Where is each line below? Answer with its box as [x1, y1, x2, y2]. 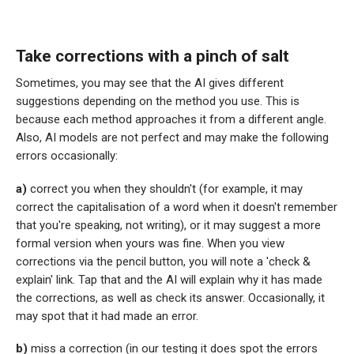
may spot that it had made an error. [16, 308, 198, 323]
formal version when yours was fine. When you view [16, 235, 284, 250]
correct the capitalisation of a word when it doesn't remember [16, 199, 337, 214]
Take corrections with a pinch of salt [16, 46, 289, 66]
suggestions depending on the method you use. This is [16, 94, 299, 109]
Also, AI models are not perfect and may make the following [16, 130, 329, 145]
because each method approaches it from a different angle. [16, 112, 326, 127]
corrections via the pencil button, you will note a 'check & [16, 254, 311, 269]
